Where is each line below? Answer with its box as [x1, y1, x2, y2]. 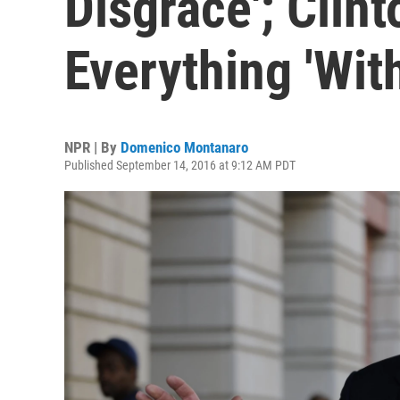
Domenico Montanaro [121, 138, 248, 156]
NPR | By [64, 138, 121, 156]
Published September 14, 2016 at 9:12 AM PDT [64, 158, 296, 172]
